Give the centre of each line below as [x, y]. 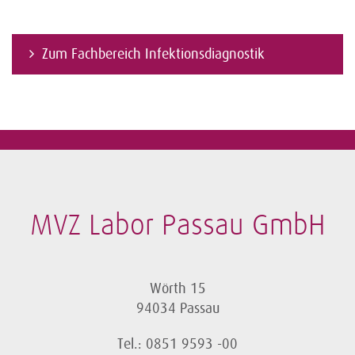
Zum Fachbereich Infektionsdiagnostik [153, 54]
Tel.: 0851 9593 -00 [177, 344]
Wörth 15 [177, 288]
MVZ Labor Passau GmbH [177, 226]
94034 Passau [177, 308]
